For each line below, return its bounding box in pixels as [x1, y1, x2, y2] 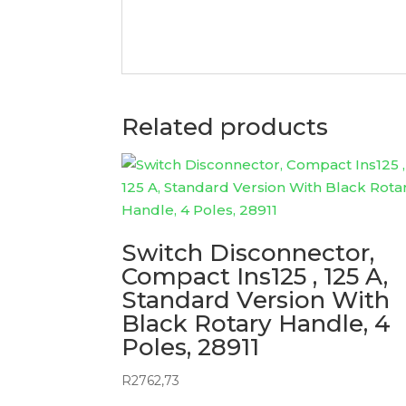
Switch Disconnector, [121, 238, 375, 267]
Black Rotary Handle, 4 [121, 309, 391, 338]
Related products [121, 112, 329, 141]
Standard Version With [121, 285, 391, 314]
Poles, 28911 [121, 333, 260, 362]
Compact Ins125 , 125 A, [121, 262, 389, 291]
